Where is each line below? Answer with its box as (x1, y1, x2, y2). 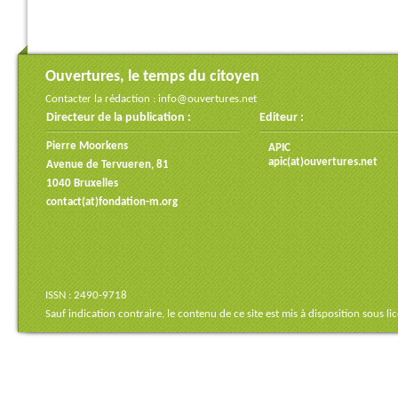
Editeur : (259, 111, 304, 124)
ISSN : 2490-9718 (45, 290, 127, 301)
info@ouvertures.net (158, 93, 257, 105)
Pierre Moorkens (46, 140, 128, 152)
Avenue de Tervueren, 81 (46, 159, 169, 171)
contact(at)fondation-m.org (46, 196, 178, 208)
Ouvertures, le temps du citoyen (45, 68, 259, 85)
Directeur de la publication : (46, 111, 191, 124)
